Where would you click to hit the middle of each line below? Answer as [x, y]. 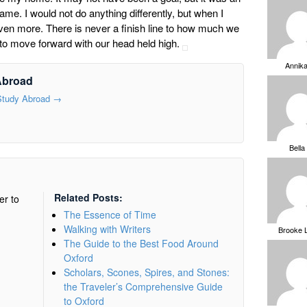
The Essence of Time [113, 214]
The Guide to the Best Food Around [141, 243]
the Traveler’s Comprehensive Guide [143, 286]
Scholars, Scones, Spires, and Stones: [147, 272]
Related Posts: [88, 197]
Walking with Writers [107, 229]
